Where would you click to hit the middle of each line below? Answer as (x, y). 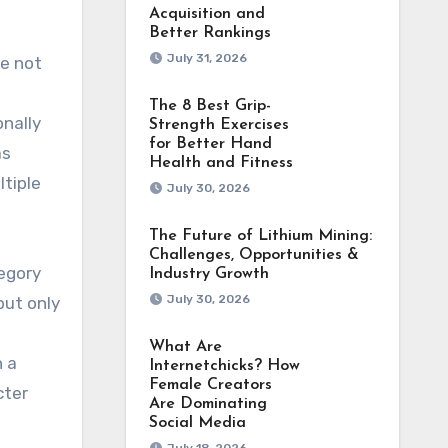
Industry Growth (208, 274)
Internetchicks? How (224, 366)
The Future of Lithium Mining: (260, 236)
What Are (185, 347)
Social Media (197, 423)
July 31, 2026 (206, 58)
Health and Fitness (220, 163)
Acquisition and (206, 14)
